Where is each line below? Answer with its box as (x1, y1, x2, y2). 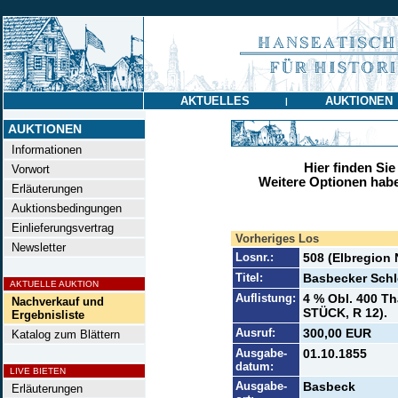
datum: (235, 360, 274, 373)
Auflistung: (235, 291, 296, 305)
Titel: (235, 271, 263, 284)
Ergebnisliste (4, 308, 84, 322)
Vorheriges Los (235, 232, 319, 245)
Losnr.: (235, 251, 274, 264)
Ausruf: (235, 326, 275, 339)
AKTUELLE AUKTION (4, 279, 99, 289)
